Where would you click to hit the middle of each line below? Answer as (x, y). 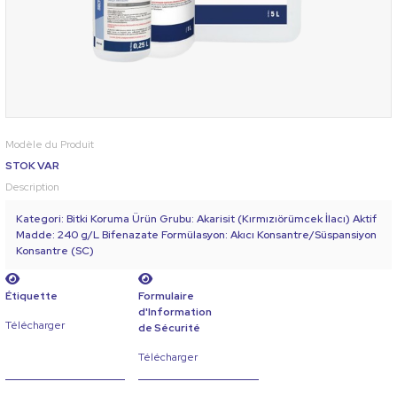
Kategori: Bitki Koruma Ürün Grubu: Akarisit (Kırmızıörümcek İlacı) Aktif (196, 218)
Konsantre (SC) (55, 250)
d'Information (175, 311)
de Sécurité (170, 327)
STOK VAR (32, 165)
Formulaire (167, 296)
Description (32, 187)
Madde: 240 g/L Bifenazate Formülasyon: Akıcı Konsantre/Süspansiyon (196, 234)
